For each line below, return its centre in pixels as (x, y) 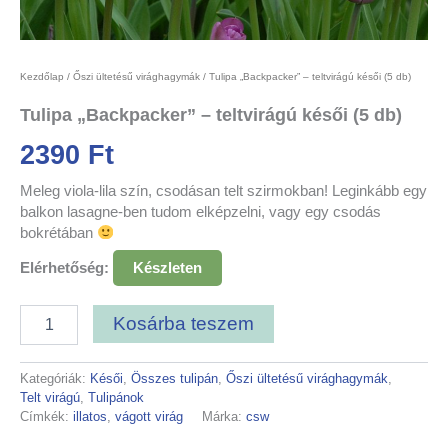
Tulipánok (116, 398)
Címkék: (46, 417)
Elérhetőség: (64, 268)
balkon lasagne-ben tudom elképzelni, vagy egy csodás (200, 211)
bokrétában (58, 232)
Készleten (167, 268)
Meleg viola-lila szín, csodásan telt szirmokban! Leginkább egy (223, 190)
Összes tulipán (174, 379)
